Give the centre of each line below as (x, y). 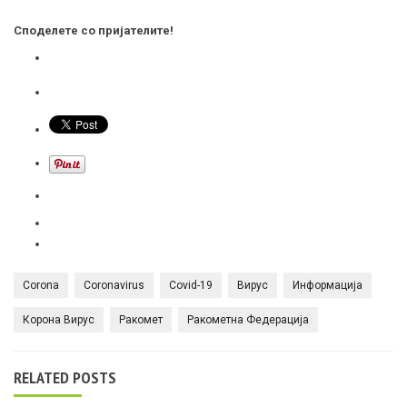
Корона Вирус (59, 319)
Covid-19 (191, 285)
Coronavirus (114, 285)
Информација (328, 285)
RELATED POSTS (65, 377)
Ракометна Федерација (248, 319)
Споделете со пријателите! (94, 30)
